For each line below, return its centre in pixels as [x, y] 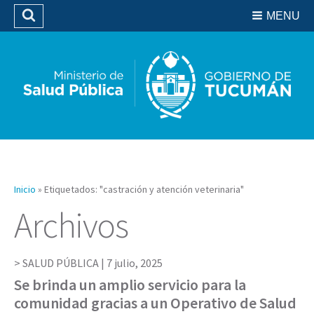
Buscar [57, 29]
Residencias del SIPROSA [160, 15]
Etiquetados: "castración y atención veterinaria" [144, 189]
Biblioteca [160, 34]
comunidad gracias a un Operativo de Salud [155, 302]
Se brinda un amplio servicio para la [130, 284]
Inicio [25, 189]
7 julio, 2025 [135, 262]
